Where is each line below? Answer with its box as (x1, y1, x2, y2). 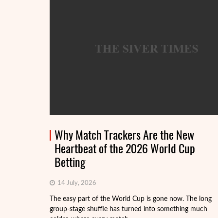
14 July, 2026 (56, 180, 96, 186)
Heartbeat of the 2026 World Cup (54, 141, 195, 156)
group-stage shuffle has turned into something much (50, 206, 207, 213)
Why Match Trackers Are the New (54, 127, 194, 143)
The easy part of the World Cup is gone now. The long (50, 196, 212, 202)
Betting (54, 154, 85, 170)
